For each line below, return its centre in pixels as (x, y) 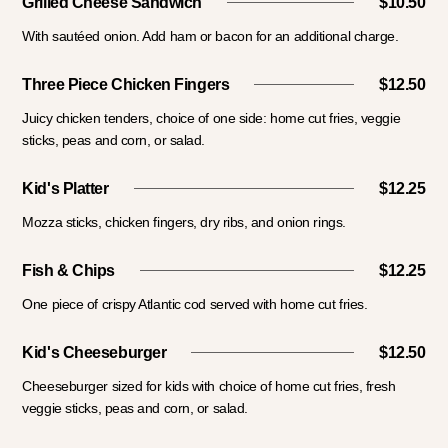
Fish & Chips (68, 271)
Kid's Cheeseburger (94, 353)
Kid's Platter (65, 189)
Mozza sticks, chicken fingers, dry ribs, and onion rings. (184, 222)
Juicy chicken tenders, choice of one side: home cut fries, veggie (211, 118)
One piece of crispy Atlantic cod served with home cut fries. (195, 304)
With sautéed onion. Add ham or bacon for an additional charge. (210, 36)
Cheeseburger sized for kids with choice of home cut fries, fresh (209, 386)
